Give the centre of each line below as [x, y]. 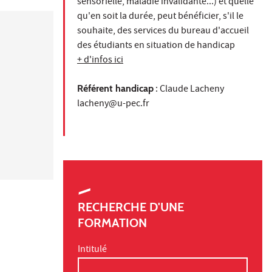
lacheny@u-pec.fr [113, 104]
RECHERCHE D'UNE [131, 207]
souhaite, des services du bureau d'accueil [163, 31]
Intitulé [92, 250]
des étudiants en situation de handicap [157, 46]
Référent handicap [115, 88]
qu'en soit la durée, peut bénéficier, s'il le [160, 17]
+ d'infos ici [100, 60]
